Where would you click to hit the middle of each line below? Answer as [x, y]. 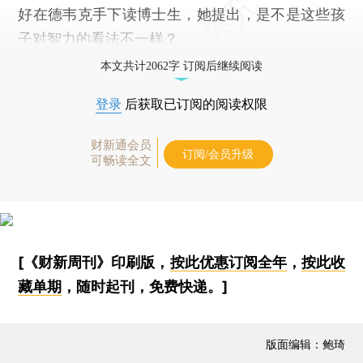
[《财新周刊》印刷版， [94, 262]
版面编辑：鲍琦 [305, 344]
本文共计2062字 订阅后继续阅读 [181, 66]
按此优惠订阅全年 [228, 262]
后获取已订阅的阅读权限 [194, 104]
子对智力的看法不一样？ [98, 38]
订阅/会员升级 [218, 154]
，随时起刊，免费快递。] [145, 286]
